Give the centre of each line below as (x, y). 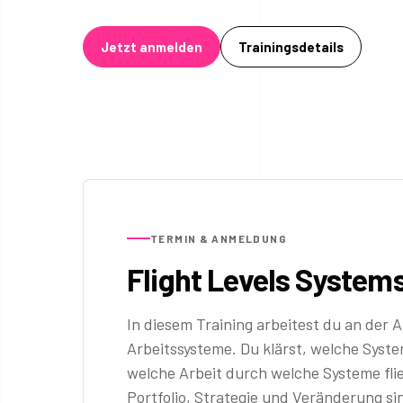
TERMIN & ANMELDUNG (219, 238)
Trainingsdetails (291, 47)
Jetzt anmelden (152, 47)
